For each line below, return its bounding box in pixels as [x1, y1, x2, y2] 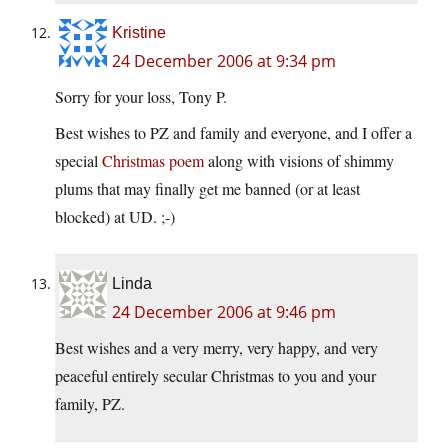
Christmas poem [102, 150, 204, 172]
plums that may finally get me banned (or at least [55, 178, 360, 200]
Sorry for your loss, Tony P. [55, 86, 227, 108]
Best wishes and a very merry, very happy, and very [55, 337, 378, 359]
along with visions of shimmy [204, 150, 394, 172]
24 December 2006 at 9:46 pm [112, 301, 336, 324]
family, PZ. [55, 393, 125, 415]
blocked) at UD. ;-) [55, 206, 175, 228]
